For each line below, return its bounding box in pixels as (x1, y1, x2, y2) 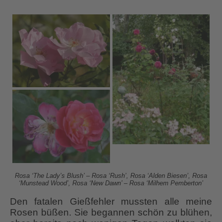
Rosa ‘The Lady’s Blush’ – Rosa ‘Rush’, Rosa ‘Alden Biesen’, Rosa (15, 171, 207, 179)
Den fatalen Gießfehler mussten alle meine (10, 196, 212, 207)
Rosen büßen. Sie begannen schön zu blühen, (10, 207, 212, 218)
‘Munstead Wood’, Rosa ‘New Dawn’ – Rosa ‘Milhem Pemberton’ (19, 179, 203, 187)
